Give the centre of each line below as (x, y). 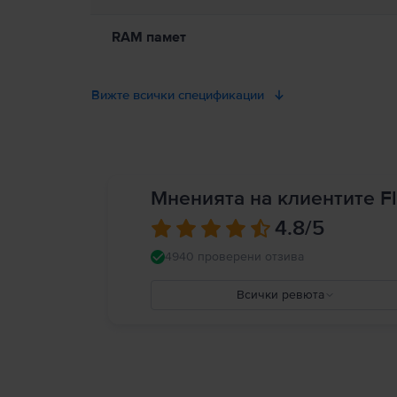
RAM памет (149, 37)
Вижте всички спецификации (178, 95)
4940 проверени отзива (234, 257)
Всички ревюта (280, 295)
